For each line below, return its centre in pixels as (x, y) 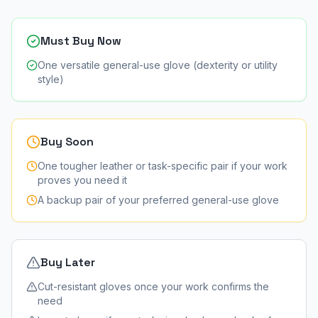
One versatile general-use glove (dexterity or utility (158, 65)
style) (51, 79)
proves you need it (82, 180)
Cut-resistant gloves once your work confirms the (153, 286)
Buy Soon (67, 142)
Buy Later (68, 262)
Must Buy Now (81, 41)
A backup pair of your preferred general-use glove (158, 200)
